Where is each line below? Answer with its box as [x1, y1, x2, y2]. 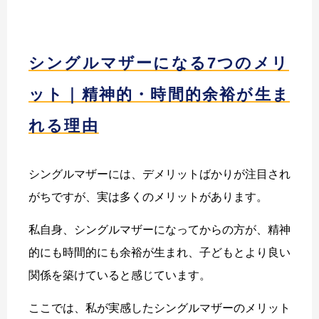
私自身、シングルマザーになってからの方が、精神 [28, 223, 291, 236]
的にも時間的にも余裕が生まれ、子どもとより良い [28, 246, 291, 258]
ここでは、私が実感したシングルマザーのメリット [28, 301, 291, 314]
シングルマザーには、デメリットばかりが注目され [28, 167, 291, 180]
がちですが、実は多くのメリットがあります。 [28, 190, 268, 203]
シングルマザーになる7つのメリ [28, 53, 289, 72]
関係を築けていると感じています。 [28, 268, 211, 281]
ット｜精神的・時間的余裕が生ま [28, 85, 291, 103]
